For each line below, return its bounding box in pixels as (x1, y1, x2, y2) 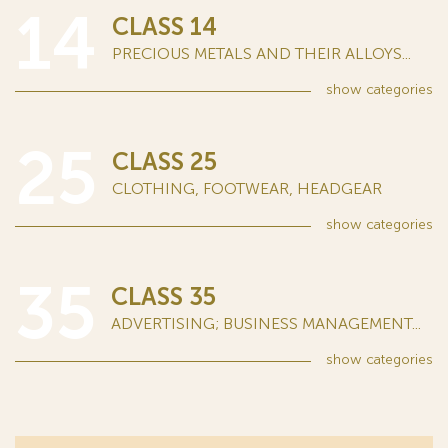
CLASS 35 (111, 282, 216, 312)
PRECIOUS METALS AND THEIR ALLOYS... (112, 44, 411, 64)
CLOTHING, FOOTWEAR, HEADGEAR (112, 179, 382, 199)
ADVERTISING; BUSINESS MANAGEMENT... (111, 314, 421, 334)
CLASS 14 (112, 12, 217, 42)
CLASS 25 (112, 147, 217, 177)
